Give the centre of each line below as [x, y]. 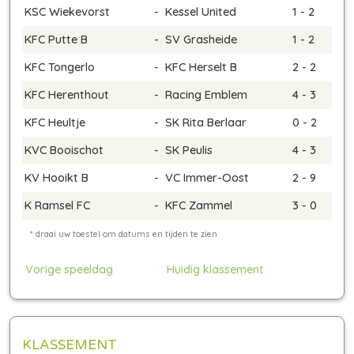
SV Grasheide [201, 40]
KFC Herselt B [201, 67]
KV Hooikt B [56, 178]
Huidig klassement [215, 269]
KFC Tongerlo [60, 67]
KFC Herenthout [67, 95]
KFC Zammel [199, 205]
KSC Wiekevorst [67, 12]
